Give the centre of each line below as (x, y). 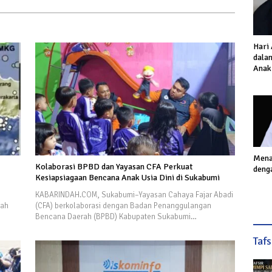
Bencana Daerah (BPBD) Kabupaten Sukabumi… (116, 216)
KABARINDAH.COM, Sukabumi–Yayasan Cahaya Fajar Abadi (134, 195)
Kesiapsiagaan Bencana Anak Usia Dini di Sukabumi (127, 177)
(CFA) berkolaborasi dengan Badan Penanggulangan (123, 206)
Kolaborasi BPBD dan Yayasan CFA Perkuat (114, 166)
